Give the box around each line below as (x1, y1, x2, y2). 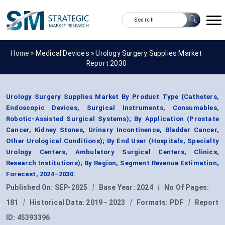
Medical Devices (35, 49, 89, 57)
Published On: (6, 183, 55, 192)
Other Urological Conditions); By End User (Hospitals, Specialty (6, 137, 219, 145)
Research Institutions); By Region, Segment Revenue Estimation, (6, 159, 219, 167)
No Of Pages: (164, 183, 209, 192)
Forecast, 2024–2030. (6, 170, 75, 178)
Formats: (137, 198, 170, 207)
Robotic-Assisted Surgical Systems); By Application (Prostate (6, 115, 219, 123)
